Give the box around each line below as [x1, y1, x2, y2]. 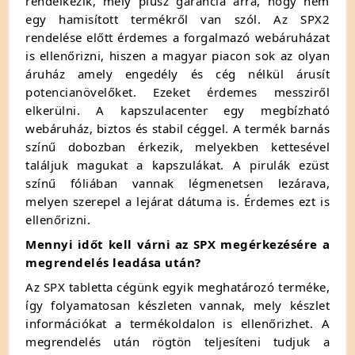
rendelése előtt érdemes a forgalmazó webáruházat [25, 29, 330, 45]
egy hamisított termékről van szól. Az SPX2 [25, 10, 330, 27]
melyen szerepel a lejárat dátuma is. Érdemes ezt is [25, 193, 330, 209]
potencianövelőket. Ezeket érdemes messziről [25, 83, 330, 100]
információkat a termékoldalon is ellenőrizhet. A [25, 315, 330, 331]
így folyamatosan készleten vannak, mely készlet [25, 296, 330, 313]
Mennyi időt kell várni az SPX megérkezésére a [25, 235, 330, 252]
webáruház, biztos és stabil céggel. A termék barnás [25, 120, 330, 136]
